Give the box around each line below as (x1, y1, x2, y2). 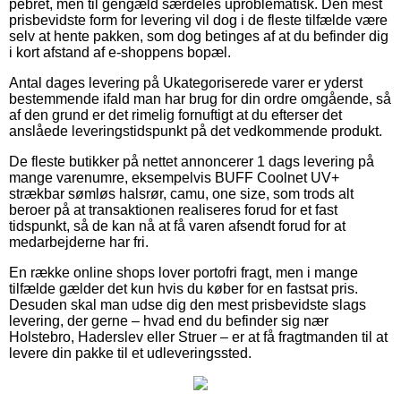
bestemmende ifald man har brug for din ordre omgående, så (9, 90, 391, 107)
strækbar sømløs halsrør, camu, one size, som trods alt (9, 185, 354, 201)
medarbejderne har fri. (9, 234, 149, 250)
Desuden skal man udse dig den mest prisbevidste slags (9, 296, 366, 312)
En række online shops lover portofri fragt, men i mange (9, 264, 358, 280)
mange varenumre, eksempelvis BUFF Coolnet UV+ (9, 169, 339, 185)
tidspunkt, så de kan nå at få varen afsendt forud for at (9, 218, 346, 234)
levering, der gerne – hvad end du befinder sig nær (9, 312, 328, 328)
